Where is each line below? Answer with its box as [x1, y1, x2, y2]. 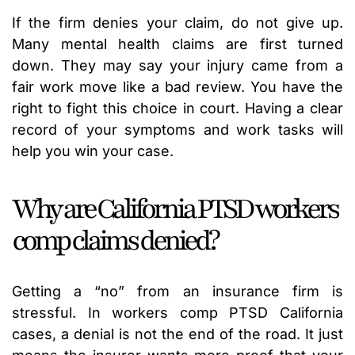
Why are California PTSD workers [12, 190, 338, 229]
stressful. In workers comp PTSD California [12, 304, 343, 322]
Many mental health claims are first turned [12, 36, 343, 53]
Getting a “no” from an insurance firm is [12, 283, 343, 300]
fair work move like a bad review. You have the [12, 78, 343, 96]
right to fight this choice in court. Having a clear [12, 100, 343, 117]
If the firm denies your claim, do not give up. [12, 14, 343, 32]
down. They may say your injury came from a [12, 57, 343, 74]
